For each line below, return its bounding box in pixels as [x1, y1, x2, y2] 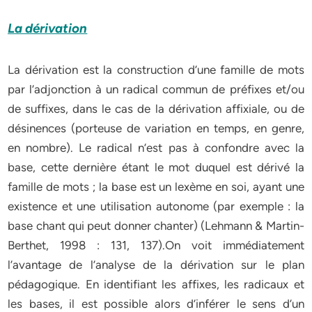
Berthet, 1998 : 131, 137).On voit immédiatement [8, 238, 304, 252]
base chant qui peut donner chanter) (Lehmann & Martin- [8, 219, 304, 233]
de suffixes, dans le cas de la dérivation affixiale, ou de [8, 102, 304, 116]
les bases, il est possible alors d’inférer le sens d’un [8, 297, 304, 311]
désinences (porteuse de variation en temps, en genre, [8, 121, 304, 135]
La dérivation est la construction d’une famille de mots [8, 63, 304, 77]
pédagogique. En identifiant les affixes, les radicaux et [8, 277, 304, 291]
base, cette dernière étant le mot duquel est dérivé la [8, 160, 304, 174]
